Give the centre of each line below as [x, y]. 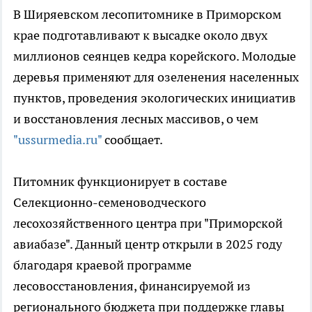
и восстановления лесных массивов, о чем [136, 119]
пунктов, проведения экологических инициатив [155, 98]
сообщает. [132, 140]
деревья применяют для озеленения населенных [156, 77]
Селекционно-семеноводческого [110, 203]
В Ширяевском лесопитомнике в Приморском [147, 15]
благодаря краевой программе [102, 265]
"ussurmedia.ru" [57, 140]
